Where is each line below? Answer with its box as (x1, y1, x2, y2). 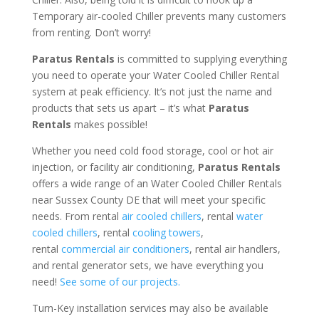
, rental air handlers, (189, 241, 281, 256)
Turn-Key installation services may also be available (31, 300, 268, 315)
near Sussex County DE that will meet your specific (31, 192, 266, 206)
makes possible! (70, 117, 147, 131)
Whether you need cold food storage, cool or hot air (31, 143, 273, 157)
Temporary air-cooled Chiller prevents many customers (31, 9, 286, 23)
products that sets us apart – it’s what (31, 100, 209, 115)
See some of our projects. (59, 274, 180, 288)
